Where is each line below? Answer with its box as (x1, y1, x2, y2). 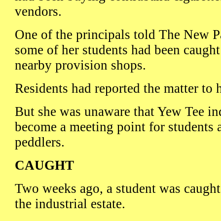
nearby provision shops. (15, 58, 146, 73)
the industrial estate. (15, 196, 125, 212)
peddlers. (15, 135, 65, 150)
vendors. (15, 4, 62, 19)
